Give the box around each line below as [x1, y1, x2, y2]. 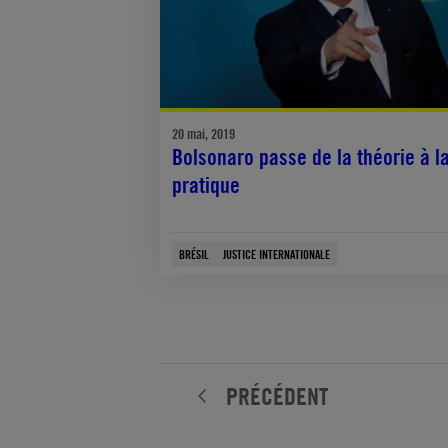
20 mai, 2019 [172, 124, 235, 142]
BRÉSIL [179, 245, 209, 262]
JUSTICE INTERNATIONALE [223, 245, 330, 262]
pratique [172, 171, 240, 198]
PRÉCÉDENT [226, 380, 328, 411]
